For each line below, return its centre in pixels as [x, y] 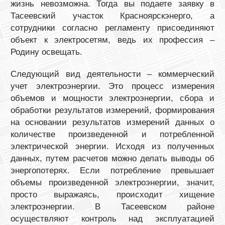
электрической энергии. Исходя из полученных [113, 146]
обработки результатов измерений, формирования [113, 110]
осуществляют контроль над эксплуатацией [113, 218]
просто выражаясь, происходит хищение [113, 194]
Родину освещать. [46, 52]
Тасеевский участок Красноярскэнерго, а [113, 16]
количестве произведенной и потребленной [113, 134]
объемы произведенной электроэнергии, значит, [113, 182]
